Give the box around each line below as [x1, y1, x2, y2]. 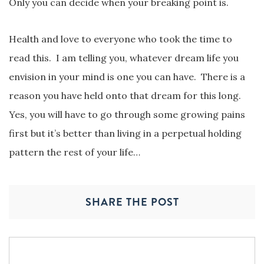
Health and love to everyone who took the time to [9, 32, 232, 45]
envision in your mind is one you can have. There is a [9, 70, 245, 82]
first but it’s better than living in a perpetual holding [9, 127, 242, 139]
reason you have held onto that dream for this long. [9, 89, 241, 101]
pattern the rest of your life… [9, 146, 140, 158]
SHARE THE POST [85, 194, 179, 210]
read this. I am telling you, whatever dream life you [9, 51, 239, 64]
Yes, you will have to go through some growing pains [9, 108, 245, 120]
